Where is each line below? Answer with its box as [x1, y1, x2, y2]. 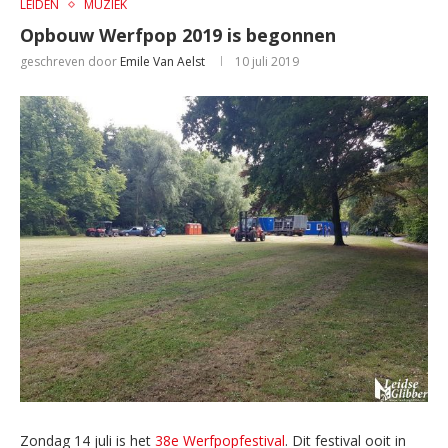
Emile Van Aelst [120, 53, 205, 70]
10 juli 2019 [235, 53, 299, 70]
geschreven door [20, 53, 120, 70]
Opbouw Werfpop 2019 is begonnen [20, 23, 336, 47]
